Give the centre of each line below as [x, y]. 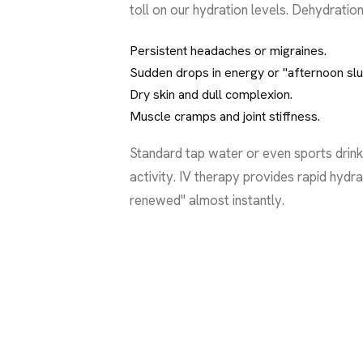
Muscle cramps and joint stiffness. [225, 116]
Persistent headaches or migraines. [228, 50]
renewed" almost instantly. [207, 200]
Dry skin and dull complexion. [211, 94]
